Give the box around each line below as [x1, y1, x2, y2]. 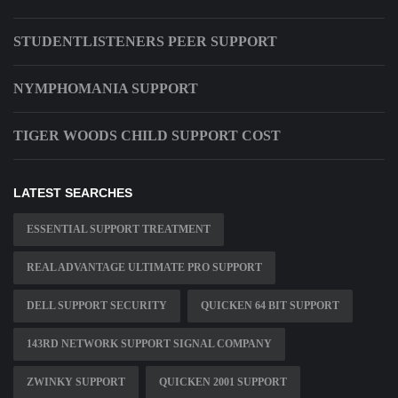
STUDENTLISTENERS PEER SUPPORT [13, 34, 277, 50]
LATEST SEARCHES [13, 186, 132, 201]
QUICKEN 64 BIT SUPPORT [201, 299, 339, 313]
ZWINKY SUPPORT [27, 376, 125, 389]
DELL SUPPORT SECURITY [27, 299, 167, 313]
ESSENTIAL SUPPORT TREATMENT [27, 223, 211, 236]
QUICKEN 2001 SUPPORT [159, 376, 287, 389]
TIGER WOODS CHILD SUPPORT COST [13, 128, 281, 144]
